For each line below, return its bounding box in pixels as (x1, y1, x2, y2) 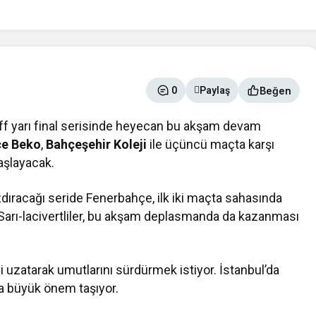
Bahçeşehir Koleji (46, 137, 147, 152)
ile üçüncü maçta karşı (147, 137, 275, 152)
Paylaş (200, 85, 230, 97)
